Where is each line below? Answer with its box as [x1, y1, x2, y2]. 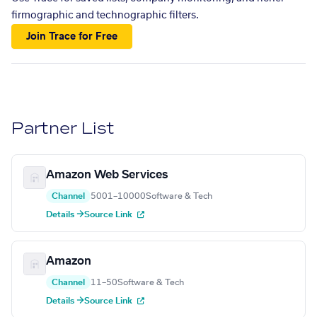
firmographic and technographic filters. [11, 11, 199, 21]
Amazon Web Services [46, 169, 168, 181]
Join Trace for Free [26, 31, 118, 42]
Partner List [11, 118, 115, 139]
